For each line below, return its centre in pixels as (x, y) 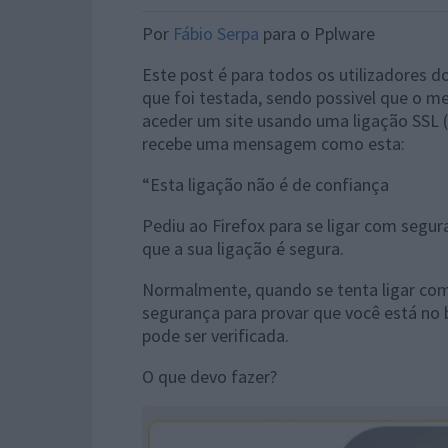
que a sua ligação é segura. (243, 248)
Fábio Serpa (216, 33)
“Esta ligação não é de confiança (265, 184)
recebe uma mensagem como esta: (273, 143)
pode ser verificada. (215, 335)
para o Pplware (317, 33)
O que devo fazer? (209, 376)
